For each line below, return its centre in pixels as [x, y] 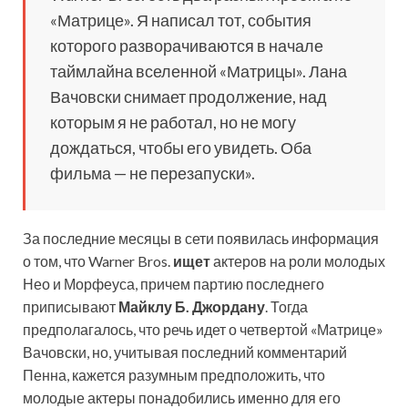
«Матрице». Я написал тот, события [181, 20]
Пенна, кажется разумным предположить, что [174, 374]
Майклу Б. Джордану [192, 306]
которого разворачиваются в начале [187, 45]
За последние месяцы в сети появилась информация [201, 238]
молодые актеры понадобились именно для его [182, 397]
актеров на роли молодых [298, 260]
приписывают [71, 306]
